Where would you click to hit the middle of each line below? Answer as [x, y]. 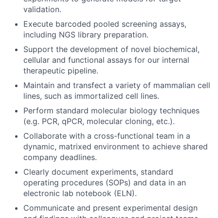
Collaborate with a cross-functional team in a [107, 136]
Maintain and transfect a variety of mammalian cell [117, 85]
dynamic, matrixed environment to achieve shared [116, 147]
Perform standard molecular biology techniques [111, 111]
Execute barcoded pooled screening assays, [105, 24]
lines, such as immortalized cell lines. [91, 96]
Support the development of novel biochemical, [111, 49]
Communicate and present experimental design [110, 208]
